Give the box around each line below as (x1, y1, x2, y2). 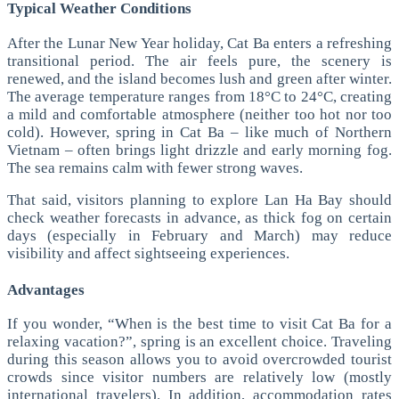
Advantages (7, 281, 85, 298)
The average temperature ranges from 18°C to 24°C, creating (7, 87, 392, 105)
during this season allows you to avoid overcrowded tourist (7, 351, 392, 369)
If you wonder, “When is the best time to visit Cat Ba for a (7, 315, 392, 333)
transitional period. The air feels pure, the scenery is (7, 52, 392, 69)
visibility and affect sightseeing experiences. (7, 244, 289, 262)
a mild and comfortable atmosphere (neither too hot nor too (7, 105, 392, 123)
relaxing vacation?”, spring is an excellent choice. (7, 333, 331, 351)
